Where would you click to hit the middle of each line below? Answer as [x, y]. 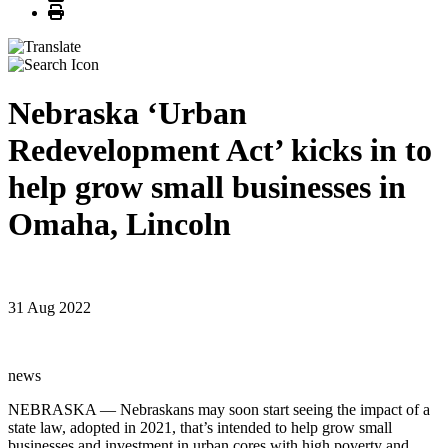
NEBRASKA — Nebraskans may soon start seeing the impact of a [219, 409]
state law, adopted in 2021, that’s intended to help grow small [200, 427]
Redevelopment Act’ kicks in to [220, 150]
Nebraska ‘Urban [127, 113]
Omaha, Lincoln [119, 224]
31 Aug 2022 [49, 307]
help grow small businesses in [207, 187]
